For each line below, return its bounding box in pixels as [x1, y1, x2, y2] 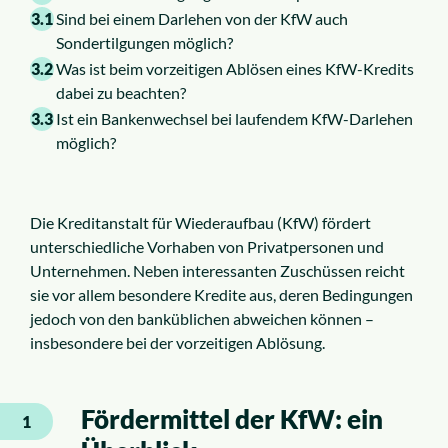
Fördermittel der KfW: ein [81, 403, 383, 436]
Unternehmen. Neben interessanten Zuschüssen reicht [30, 261, 405, 281]
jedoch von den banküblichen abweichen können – [30, 309, 374, 329]
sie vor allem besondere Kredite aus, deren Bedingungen [30, 285, 413, 305]
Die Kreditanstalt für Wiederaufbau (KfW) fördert [30, 213, 371, 233]
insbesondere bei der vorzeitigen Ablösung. [30, 333, 325, 353]
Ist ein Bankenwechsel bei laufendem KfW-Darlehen [56, 109, 413, 129]
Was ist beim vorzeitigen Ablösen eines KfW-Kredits [56, 59, 414, 79]
